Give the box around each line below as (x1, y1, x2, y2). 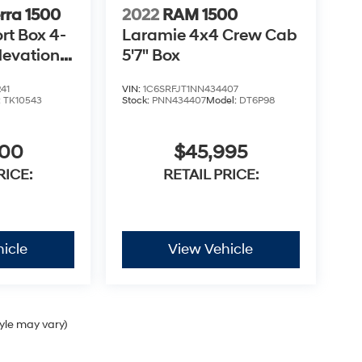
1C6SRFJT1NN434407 (142, 83, 238, 96)
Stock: (121, 95, 152, 107)
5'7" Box (121, 46, 180, 66)
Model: (205, 95, 239, 107)
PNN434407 (151, 95, 206, 107)
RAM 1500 (162, 6, 238, 26)
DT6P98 (238, 95, 275, 107)
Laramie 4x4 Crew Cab (121, 26, 297, 46)
